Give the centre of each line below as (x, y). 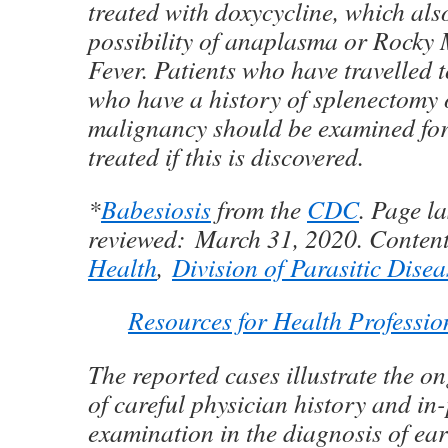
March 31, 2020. (282, 238)
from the (259, 209)
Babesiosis (156, 209)
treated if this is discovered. (226, 156)
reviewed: (141, 238)
